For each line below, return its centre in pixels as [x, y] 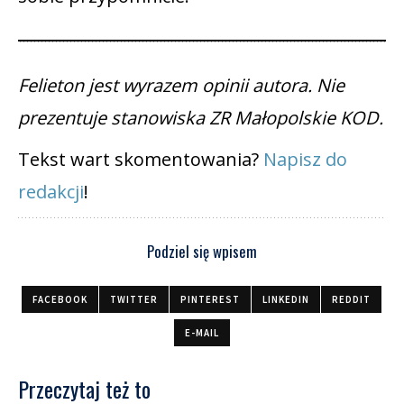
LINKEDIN [286, 299]
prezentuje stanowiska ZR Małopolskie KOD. [201, 117]
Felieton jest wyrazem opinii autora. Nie [181, 85]
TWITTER [134, 299]
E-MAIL [202, 332]
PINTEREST [210, 299]
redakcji [51, 191]
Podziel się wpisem [202, 251]
